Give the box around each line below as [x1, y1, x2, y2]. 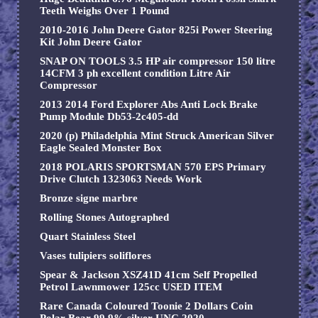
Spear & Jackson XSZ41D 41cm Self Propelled [40, 269, 257, 281]
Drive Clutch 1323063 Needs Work [40, 173, 202, 185]
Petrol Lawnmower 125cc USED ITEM [40, 281, 222, 293]
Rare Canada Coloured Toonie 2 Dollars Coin [40, 300, 253, 312]
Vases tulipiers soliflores [40, 250, 151, 262]
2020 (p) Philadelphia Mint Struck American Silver [40, 130, 274, 142]
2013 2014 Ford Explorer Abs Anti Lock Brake [40, 99, 258, 111]
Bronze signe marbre [40, 192, 138, 204]
